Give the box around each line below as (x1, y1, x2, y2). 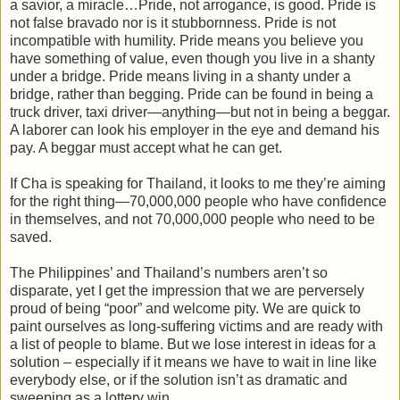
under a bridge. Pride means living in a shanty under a (10, 68, 351, 84)
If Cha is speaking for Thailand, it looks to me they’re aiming (10, 175, 386, 191)
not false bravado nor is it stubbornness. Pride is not (10, 14, 336, 30)
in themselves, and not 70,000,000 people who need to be (10, 211, 375, 227)
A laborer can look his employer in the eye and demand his (10, 121, 379, 137)
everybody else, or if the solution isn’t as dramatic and (10, 371, 347, 387)
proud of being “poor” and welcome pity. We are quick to (10, 300, 361, 316)
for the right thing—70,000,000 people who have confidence (10, 193, 387, 209)
